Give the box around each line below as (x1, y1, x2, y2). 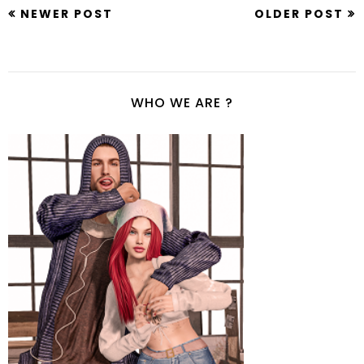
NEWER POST (20, 6, 113, 23)
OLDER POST (254, 6, 344, 23)
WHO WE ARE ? (131, 93, 233, 113)
